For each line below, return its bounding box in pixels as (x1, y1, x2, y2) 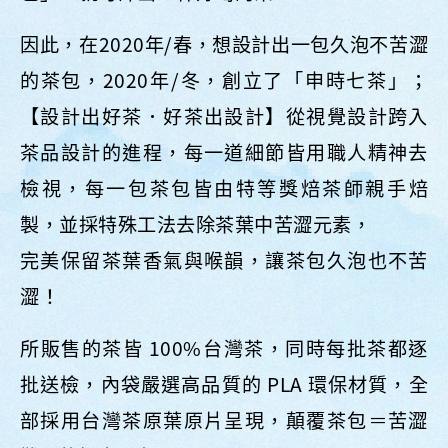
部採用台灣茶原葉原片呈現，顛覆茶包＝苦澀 (20, 406, 428, 435)
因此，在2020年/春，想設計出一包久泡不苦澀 (20, 30, 428, 59)
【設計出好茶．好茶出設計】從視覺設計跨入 (20, 102, 428, 131)
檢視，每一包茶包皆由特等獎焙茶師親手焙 (20, 174, 428, 203)
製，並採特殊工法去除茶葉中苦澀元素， (20, 210, 371, 239)
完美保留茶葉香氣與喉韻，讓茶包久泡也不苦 (20, 246, 428, 275)
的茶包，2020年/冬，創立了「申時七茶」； (20, 66, 428, 95)
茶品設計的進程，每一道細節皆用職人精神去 (20, 138, 428, 167)
